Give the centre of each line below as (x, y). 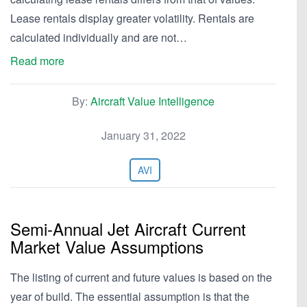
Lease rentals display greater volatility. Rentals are (132, 18)
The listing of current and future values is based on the (141, 277)
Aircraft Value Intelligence (152, 101)
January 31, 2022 (143, 135)
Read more (37, 61)
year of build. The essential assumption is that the (130, 296)
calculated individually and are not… (99, 37)
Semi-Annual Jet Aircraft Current (128, 229)
